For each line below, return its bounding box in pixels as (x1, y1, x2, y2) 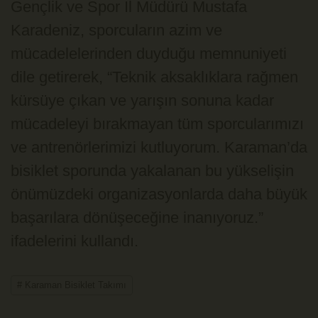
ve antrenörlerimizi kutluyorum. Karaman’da (11, 138, 307, 156)
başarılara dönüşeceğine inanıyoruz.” (11, 208, 263, 226)
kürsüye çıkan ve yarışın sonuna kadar (11, 91, 274, 109)
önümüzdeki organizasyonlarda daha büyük (11, 185, 307, 203)
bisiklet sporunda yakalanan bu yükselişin (11, 161, 294, 180)
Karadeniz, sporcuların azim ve (11, 21, 222, 39)
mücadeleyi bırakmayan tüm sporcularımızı (11, 114, 304, 133)
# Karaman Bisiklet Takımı (17, 279, 126, 290)
